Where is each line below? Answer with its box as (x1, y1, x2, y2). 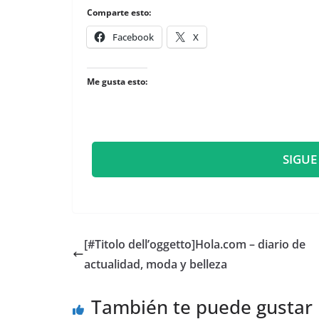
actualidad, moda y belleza (84, 256, 227, 273)
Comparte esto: (87, 6, 151, 19)
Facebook (113, 31, 154, 44)
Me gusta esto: (87, 75, 147, 88)
